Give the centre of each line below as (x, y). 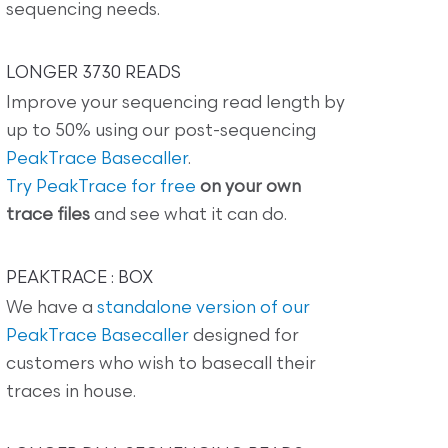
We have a (51, 308)
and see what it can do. (188, 215)
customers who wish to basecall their (161, 364)
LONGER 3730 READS (93, 73)
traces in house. (71, 392)
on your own (250, 187)
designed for (244, 336)
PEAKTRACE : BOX (79, 278)
